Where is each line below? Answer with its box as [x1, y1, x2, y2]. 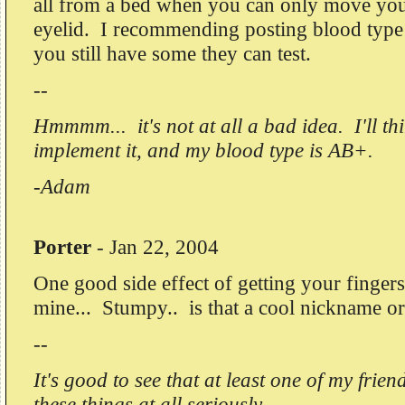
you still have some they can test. [33, 42, 311, 65]
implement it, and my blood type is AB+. [33, 138, 373, 162]
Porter [33, 235, 91, 259]
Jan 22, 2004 [109, 235, 219, 259]
